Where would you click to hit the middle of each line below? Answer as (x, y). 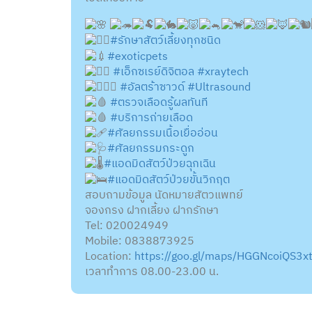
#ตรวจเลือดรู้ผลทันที (159, 103)
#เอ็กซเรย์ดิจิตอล (154, 72)
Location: (110, 256)
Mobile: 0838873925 (140, 241)
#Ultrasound (219, 87)
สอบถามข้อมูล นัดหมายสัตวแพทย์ (164, 195)
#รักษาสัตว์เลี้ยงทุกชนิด (165, 41)
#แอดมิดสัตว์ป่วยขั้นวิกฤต (169, 180)
